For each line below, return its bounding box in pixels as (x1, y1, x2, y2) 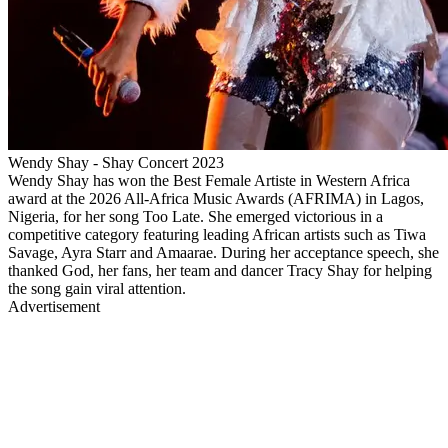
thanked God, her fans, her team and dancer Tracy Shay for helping (8, 261, 432, 279)
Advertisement (8, 297, 100, 315)
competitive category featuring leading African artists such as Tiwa (8, 225, 426, 243)
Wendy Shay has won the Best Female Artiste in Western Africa (8, 171, 410, 189)
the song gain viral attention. (8, 279, 186, 297)
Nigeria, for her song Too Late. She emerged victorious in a (8, 207, 383, 225)
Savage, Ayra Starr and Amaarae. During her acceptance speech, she (8, 243, 439, 261)
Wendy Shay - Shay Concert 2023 (8, 153, 224, 171)
